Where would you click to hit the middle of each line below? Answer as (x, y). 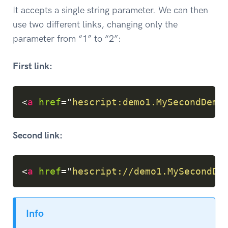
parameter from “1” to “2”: (67, 39)
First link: (33, 66)
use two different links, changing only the (95, 25)
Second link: (38, 135)
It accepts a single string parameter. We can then (110, 10)
